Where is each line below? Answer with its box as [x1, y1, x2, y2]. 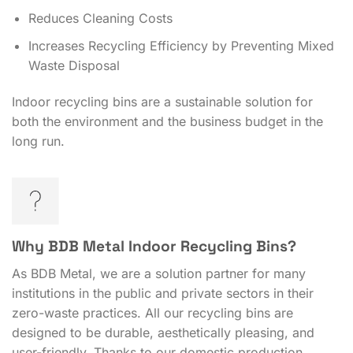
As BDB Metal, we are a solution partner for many [12, 265, 306, 281]
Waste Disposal [28, 58, 120, 74]
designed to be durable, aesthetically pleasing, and [12, 324, 314, 340]
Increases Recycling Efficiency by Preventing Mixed [28, 38, 334, 54]
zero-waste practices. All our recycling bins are [12, 304, 293, 321]
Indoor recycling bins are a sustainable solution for [12, 93, 313, 110]
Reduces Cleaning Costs [28, 10, 173, 27]
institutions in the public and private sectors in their [12, 284, 314, 301]
